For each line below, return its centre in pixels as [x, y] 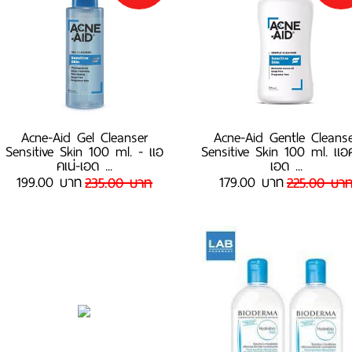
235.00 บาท [119, 183]
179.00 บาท [251, 182]
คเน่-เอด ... [85, 166]
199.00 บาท [49, 182]
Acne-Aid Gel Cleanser [85, 137]
